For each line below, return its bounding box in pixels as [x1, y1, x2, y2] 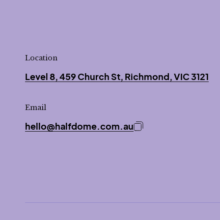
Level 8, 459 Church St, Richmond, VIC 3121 [25, 71, 209, 82]
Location [25, 54, 57, 62]
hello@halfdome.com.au [25, 120, 134, 132]
